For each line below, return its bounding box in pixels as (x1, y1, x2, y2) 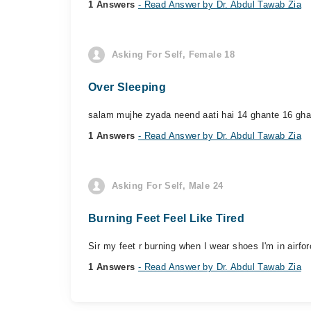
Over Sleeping (88, 81, 167, 93)
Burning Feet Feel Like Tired (88, 212, 244, 224)
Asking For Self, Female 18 (112, 49, 235, 60)
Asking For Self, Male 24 (112, 180, 224, 191)
